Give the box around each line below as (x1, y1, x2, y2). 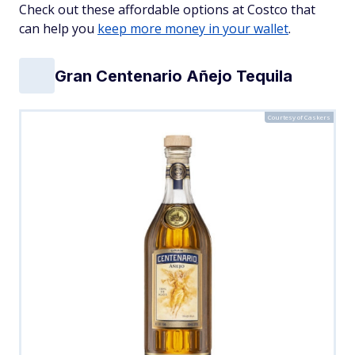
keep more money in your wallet (97, 20, 288, 37)
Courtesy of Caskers (268, 113, 330, 121)
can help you (19, 20, 97, 37)
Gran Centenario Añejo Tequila (55, 66, 292, 86)
